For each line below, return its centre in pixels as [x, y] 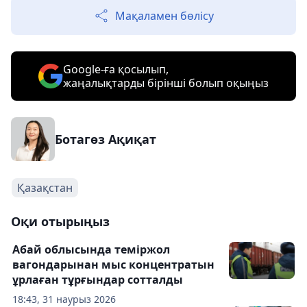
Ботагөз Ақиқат [106, 139]
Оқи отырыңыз [60, 221]
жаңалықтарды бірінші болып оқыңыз [166, 83]
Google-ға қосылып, [116, 69]
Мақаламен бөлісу [164, 15]
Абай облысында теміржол [91, 249]
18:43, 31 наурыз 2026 [64, 299]
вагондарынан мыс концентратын [113, 264]
